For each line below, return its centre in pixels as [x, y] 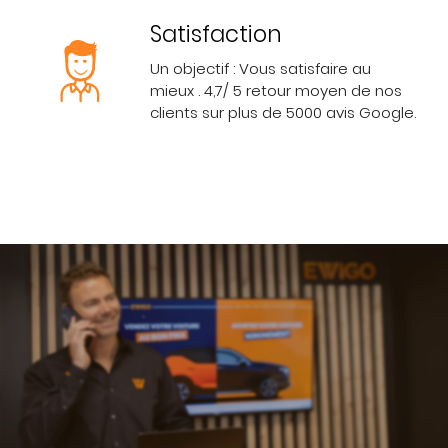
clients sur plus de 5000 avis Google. [283, 113]
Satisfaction [216, 34]
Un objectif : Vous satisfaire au [260, 69]
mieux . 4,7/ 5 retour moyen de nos [276, 91]
